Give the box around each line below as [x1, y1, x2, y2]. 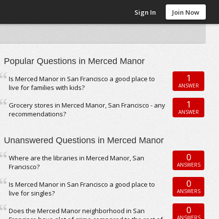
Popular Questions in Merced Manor [4, 56, 145, 66]
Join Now [172, 8, 200, 17]
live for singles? [9, 189, 55, 197]
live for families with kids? [9, 83, 85, 92]
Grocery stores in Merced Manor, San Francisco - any [9, 101, 166, 109]
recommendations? [9, 109, 66, 118]
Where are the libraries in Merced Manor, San [9, 153, 145, 162]
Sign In [134, 8, 156, 17]
